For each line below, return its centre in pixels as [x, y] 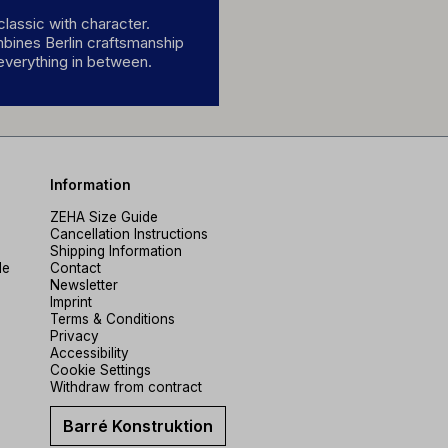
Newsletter [84, 285]
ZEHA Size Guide [104, 217]
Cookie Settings [100, 370]
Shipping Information [116, 251]
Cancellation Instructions [129, 234]
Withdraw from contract [126, 387]
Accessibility [89, 353]
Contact [75, 268]
